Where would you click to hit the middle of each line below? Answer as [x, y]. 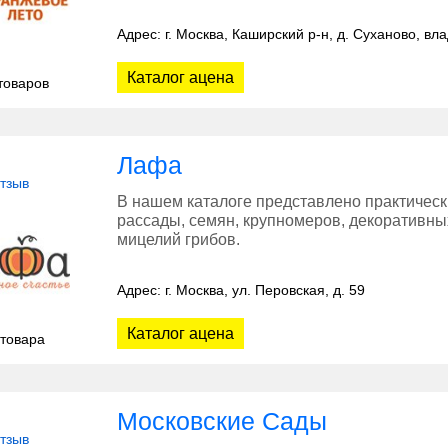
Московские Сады [222, 421]
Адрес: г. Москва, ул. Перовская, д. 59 [241, 290]
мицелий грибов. [178, 240]
